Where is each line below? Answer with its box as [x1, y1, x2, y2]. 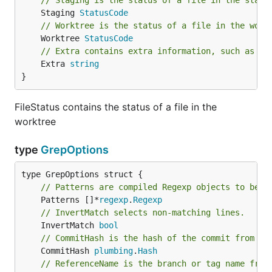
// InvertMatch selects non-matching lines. [41, 208, 245, 217]
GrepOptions [41, 143, 109, 156]
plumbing [94, 246, 133, 256]
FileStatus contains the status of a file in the [15, 101, 217, 113]
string [70, 59, 99, 69]
